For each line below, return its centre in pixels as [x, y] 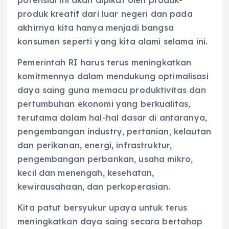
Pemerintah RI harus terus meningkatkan [105, 63]
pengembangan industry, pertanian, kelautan [114, 132]
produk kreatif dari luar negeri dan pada [105, 14]
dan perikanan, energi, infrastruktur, [95, 145]
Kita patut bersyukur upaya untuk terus [102, 208]
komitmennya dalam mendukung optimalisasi [113, 76]
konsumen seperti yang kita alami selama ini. [113, 42]
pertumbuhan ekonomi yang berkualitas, [104, 104]
